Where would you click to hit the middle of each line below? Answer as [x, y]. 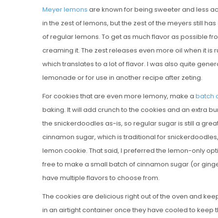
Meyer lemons [65, 9]
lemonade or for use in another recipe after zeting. [122, 77]
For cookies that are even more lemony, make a [119, 96]
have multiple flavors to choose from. [101, 178]
